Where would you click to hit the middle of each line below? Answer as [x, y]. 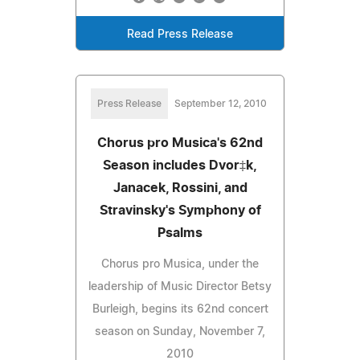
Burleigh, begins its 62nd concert [180, 309]
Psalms [180, 233]
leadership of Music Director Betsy [180, 286]
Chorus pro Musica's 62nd [180, 143]
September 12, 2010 [220, 103]
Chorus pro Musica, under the [180, 264]
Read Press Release [180, 34]
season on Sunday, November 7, [180, 331]
